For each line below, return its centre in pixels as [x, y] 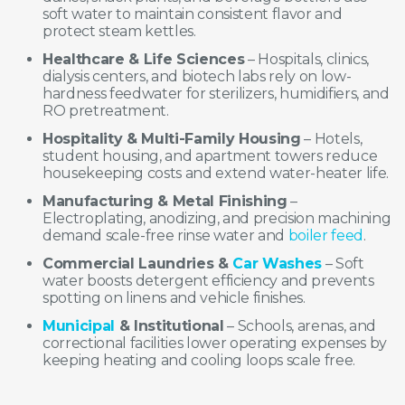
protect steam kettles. [119, 32]
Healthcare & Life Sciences [144, 60]
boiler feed [326, 236]
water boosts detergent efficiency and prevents [208, 281]
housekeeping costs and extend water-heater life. [216, 174]
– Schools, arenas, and [300, 326]
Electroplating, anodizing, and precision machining [217, 219]
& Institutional [170, 326]
